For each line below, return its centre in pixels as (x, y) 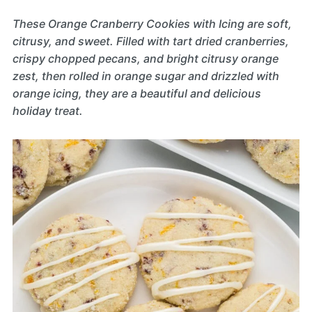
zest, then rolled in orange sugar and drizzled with (146, 76)
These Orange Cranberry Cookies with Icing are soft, (152, 24)
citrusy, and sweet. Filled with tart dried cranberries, (150, 41)
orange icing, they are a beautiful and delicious (136, 94)
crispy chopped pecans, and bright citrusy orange (145, 59)
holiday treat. (47, 111)
